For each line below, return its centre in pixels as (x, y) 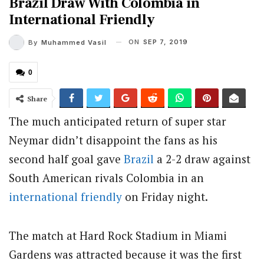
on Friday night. (165, 196)
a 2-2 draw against (202, 159)
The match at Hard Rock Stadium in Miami (118, 235)
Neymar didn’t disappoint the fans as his (113, 140)
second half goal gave (66, 159)
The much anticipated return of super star (118, 121)
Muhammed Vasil (74, 42)
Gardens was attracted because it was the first (125, 254)
